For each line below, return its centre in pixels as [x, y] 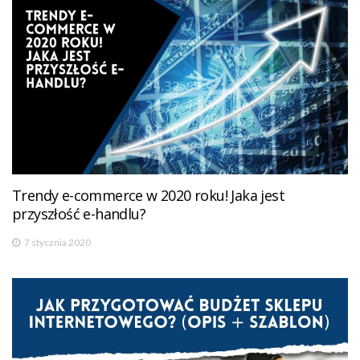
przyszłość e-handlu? [79, 213]
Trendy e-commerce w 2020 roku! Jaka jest [148, 195]
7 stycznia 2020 [57, 242]
